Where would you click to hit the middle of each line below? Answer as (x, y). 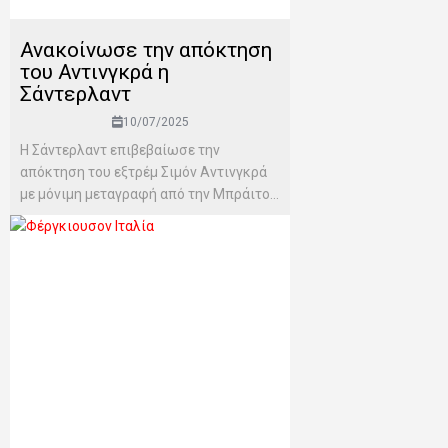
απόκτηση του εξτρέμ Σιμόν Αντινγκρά (143, 172)
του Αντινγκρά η (94, 72)
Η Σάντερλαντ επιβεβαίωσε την (120, 150)
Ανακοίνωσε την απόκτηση (146, 50)
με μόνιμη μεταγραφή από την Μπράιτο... (149, 194)
